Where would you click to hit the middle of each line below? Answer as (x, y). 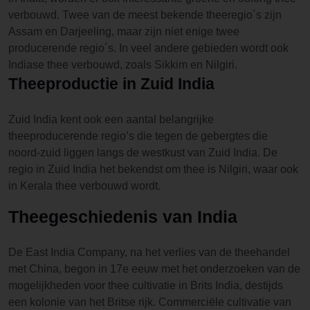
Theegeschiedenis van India (123, 217)
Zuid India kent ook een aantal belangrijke (111, 119)
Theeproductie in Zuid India (111, 84)
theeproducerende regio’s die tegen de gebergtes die (138, 136)
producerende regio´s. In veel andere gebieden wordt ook (148, 48)
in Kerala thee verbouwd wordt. (84, 186)
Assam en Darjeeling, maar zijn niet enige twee (124, 31)
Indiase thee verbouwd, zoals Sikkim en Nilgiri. (123, 65)
